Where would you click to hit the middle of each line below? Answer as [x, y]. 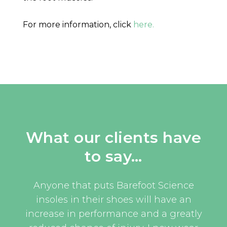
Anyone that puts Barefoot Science [113, 186]
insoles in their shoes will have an [113, 200]
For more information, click [78, 25]
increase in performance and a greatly [113, 214]
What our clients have [113, 138]
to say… [113, 157]
